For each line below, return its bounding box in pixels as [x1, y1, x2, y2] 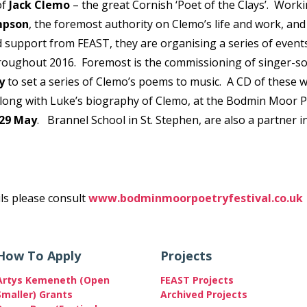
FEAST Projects [160, 273, 234, 286]
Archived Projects [160, 288, 247, 301]
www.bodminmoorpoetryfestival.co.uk [88, 191, 303, 206]
